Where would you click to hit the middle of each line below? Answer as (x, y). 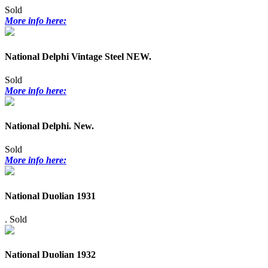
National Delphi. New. (49, 126)
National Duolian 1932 (50, 255)
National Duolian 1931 (50, 196)
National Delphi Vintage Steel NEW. (78, 56)
